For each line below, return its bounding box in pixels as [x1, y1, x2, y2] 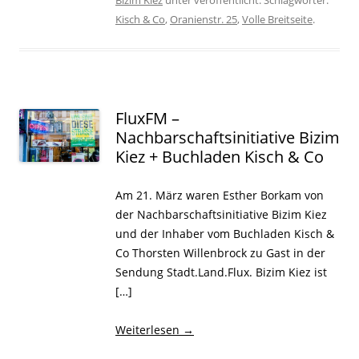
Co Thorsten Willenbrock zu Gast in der [115, 244, 325, 260]
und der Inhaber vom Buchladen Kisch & [115, 225, 334, 241]
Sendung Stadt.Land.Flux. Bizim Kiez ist [115, 264, 327, 280]
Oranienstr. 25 [170, 11, 237, 26]
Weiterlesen [115, 321, 183, 337]
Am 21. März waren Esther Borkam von [115, 187, 324, 203]
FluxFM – [115, 107, 179, 129]
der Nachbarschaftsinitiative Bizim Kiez [115, 206, 327, 222]
